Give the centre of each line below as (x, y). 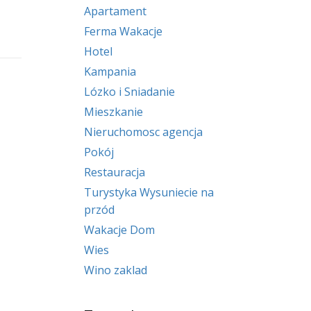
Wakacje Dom (119, 229)
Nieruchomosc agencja (143, 132)
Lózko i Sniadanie (129, 91)
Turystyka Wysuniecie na (149, 192)
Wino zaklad (116, 270)
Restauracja (115, 172)
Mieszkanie (114, 111)
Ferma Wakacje (123, 31)
